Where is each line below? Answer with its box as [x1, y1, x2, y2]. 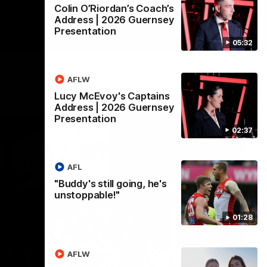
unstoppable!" [54, 188, 120, 201]
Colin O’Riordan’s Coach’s [54, 2, 174, 15]
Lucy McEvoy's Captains [54, 89, 170, 102]
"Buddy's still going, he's [54, 177, 167, 190]
